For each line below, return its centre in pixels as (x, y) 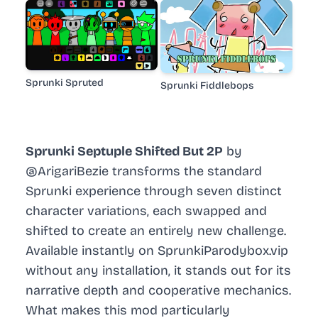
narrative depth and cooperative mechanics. (158, 291)
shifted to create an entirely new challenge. (156, 231)
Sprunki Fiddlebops (207, 86)
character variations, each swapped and (146, 211)
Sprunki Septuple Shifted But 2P (124, 152)
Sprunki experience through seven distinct (154, 191)
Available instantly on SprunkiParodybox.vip (157, 251)
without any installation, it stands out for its (158, 271)
